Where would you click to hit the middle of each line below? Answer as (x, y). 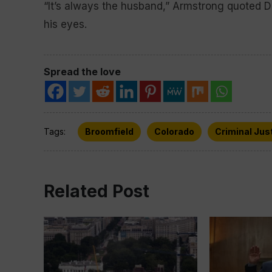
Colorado (174, 131)
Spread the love (82, 72)
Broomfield (109, 131)
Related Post (97, 191)
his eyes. (65, 24)
